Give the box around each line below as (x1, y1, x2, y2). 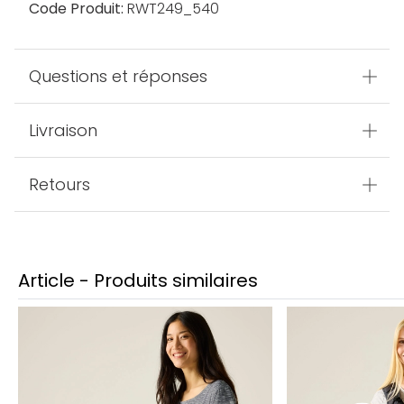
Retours (29, 173, 90, 197)
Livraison (29, 119, 97, 142)
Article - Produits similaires (18, 268, 258, 294)
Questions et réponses (29, 65, 207, 88)
